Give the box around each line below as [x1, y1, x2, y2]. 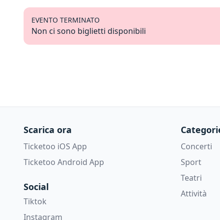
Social [24, 180, 49, 192]
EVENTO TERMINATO [31, 15, 100, 25]
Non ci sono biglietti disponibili [31, 25, 146, 36]
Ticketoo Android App [24, 156, 104, 167]
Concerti [181, 140, 212, 152]
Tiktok [24, 195, 47, 207]
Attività [181, 188, 207, 199]
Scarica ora [24, 123, 72, 136]
